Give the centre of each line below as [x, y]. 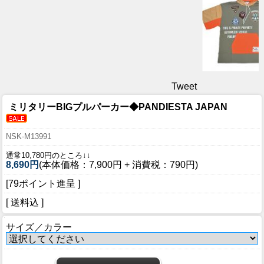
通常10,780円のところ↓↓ [48, 156]
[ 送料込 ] [25, 203]
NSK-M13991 [29, 137]
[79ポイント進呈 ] [43, 184]
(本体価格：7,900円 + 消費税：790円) [118, 165]
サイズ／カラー [39, 227]
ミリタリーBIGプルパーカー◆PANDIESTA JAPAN [118, 107]
